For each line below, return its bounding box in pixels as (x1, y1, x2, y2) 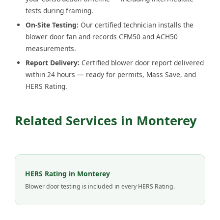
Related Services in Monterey (15, 111, 197, 129)
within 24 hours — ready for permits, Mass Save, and (26, 69, 196, 79)
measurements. (26, 43, 76, 53)
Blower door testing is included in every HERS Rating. (25, 182, 175, 191)
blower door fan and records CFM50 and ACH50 (26, 31, 178, 41)
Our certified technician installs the (79, 20, 193, 29)
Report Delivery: (26, 57, 80, 67)
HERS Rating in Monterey (25, 168, 110, 178)
